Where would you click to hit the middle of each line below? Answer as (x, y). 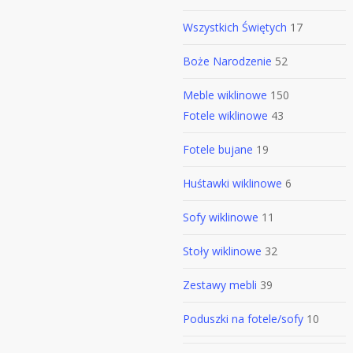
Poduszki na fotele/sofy (243, 319)
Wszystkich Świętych (235, 27)
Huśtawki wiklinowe (232, 183)
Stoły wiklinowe (222, 251)
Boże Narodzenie (227, 61)
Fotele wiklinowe (225, 115)
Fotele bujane (218, 149)
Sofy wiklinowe (221, 217)
